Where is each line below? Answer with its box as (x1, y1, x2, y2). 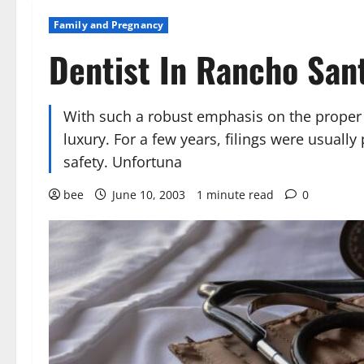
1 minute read (197, 187, 274, 202)
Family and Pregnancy (54, 18, 163, 32)
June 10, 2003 (109, 187, 188, 202)
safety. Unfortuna (63, 152, 182, 171)
